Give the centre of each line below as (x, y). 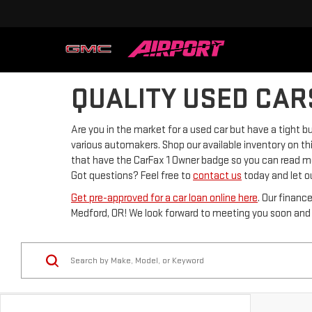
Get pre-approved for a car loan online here (164, 198)
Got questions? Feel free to (132, 176)
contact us (217, 176)
